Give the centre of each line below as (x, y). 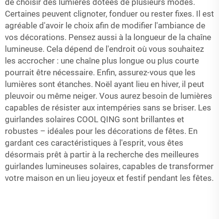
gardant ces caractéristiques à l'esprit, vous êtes (94, 143)
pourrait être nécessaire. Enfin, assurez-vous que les (100, 73)
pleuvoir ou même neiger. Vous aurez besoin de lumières (109, 96)
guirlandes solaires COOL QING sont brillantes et (95, 120)
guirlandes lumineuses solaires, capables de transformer (109, 166)
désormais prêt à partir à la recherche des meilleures (102, 155)
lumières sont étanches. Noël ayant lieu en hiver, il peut (105, 84)
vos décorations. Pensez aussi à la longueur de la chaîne (108, 37)
